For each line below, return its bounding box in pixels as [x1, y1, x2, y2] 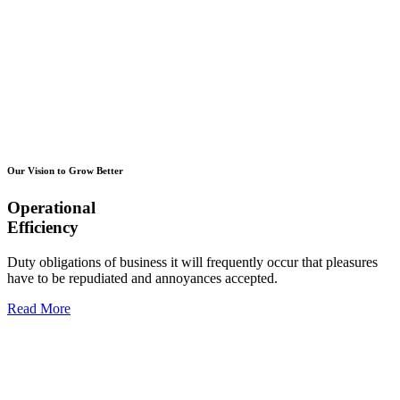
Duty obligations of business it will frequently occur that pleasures [7, 254, 378, 270]
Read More [7, 300, 71, 316]
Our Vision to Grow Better [7, 164, 123, 176]
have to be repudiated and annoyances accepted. [7, 270, 278, 286]
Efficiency [7, 217, 79, 237]
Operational [7, 197, 96, 217]
